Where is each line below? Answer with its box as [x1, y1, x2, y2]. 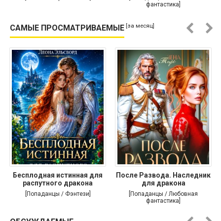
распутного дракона [23, 179, 93, 187]
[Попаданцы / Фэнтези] [25, 190, 91, 197]
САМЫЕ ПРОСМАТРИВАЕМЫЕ [10, 23, 124, 33]
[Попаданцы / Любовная [129, 190, 198, 197]
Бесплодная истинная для [13, 171, 103, 179]
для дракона [141, 179, 185, 187]
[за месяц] [126, 22, 154, 29]
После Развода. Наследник [116, 171, 211, 179]
